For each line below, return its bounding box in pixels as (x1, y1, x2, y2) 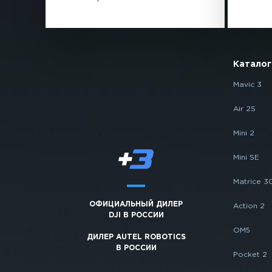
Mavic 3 (233, 81, 262, 89)
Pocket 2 (233, 251, 267, 259)
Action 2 (233, 203, 265, 210)
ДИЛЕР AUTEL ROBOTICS (86, 233, 186, 240)
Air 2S (233, 106, 256, 113)
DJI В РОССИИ (108, 211, 164, 219)
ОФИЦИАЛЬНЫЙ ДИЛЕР (89, 200, 183, 208)
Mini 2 (233, 130, 254, 137)
